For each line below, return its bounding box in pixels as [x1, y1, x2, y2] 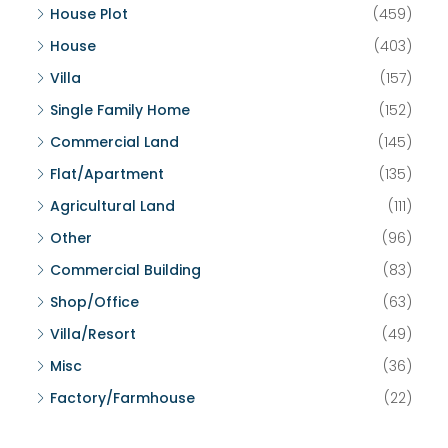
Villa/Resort [50, 324, 136, 344]
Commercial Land [50, 132, 179, 152]
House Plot [50, 4, 128, 24]
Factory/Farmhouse [50, 388, 195, 408]
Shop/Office [50, 292, 139, 312]
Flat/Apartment [50, 164, 164, 184]
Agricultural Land [50, 196, 175, 216]
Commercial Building [50, 260, 201, 280]
